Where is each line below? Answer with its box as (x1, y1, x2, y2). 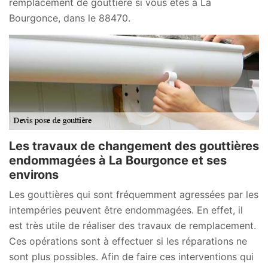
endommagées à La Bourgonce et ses (9, 153, 227, 167)
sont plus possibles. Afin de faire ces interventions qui (9, 250, 254, 263)
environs (9, 167, 59, 182)
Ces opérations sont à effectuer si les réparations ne (9, 234, 247, 247)
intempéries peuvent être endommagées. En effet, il (9, 203, 243, 216)
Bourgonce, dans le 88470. (9, 11, 130, 24)
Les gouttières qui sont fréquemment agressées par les (9, 188, 258, 200)
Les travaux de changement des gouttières (9, 138, 259, 153)
